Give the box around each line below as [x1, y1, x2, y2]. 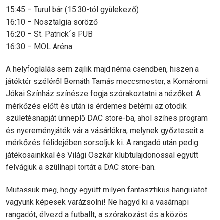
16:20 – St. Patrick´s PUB [6, 29, 93, 39]
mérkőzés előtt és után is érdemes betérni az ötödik [6, 101, 187, 111]
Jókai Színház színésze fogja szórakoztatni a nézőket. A [6, 89, 201, 99]
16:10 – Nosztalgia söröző [6, 17, 98, 27]
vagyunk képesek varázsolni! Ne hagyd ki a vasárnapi [6, 197, 189, 207]
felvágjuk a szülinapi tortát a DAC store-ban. [6, 163, 156, 172]
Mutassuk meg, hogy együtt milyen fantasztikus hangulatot [6, 185, 207, 195]
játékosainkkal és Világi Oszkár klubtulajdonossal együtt [6, 150, 198, 160]
